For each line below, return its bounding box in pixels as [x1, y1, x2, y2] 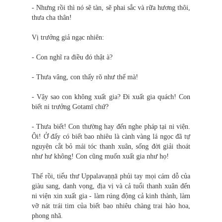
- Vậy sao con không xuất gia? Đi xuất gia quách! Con [32, 93, 190, 101]
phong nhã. [32, 212, 63, 220]
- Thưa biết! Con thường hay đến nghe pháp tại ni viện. [32, 123, 190, 131]
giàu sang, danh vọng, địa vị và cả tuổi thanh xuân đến [32, 182, 190, 190]
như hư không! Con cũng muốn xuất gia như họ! [32, 153, 169, 161]
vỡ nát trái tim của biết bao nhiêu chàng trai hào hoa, [32, 202, 190, 210]
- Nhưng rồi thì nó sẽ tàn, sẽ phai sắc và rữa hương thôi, [32, 4, 190, 12]
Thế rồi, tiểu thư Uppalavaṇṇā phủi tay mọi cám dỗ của [32, 172, 190, 180]
